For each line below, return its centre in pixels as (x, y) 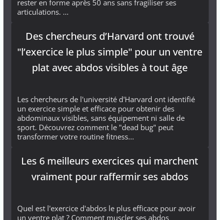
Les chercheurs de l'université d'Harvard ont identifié (106, 99)
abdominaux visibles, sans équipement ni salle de (101, 118)
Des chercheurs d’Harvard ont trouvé (110, 36)
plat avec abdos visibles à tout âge (110, 67)
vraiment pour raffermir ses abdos (110, 176)
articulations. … (43, 12)
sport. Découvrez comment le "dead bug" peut (95, 127)
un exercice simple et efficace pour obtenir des (96, 108)
